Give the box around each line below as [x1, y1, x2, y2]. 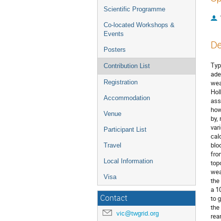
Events [104, 30, 124, 37]
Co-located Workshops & [104, 21, 175, 29]
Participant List [104, 126, 147, 133]
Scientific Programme [104, 5, 165, 13]
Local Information [104, 157, 153, 165]
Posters [104, 46, 126, 53]
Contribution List [104, 62, 150, 70]
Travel [104, 142, 121, 149]
